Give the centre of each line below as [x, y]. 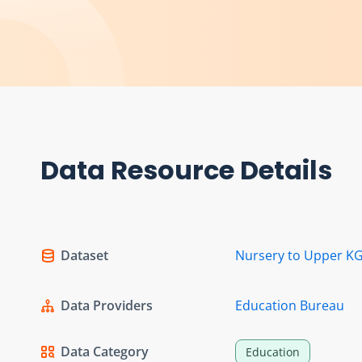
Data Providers [107, 305]
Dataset [84, 255]
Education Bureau [290, 305]
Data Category [105, 351]
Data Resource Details [186, 170]
